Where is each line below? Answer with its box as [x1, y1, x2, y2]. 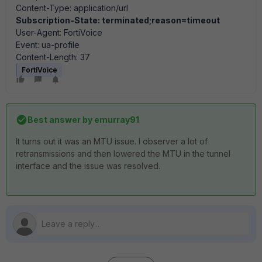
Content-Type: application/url [16, 3, 128, 13]
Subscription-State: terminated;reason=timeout [16, 15, 220, 25]
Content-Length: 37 [16, 52, 90, 62]
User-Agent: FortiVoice [16, 27, 102, 37]
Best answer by [27, 115, 92, 125]
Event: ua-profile [16, 40, 80, 50]
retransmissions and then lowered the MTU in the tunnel [16, 149, 230, 158]
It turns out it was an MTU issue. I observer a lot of [16, 136, 208, 146]
